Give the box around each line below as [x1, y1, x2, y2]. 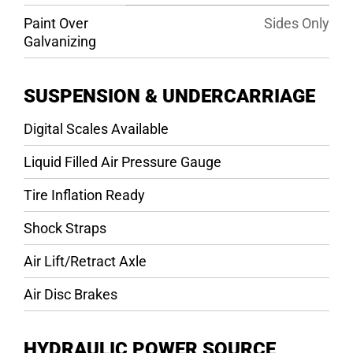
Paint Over [23, 14, 88, 32]
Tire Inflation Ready [23, 186, 145, 203]
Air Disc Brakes [23, 285, 117, 303]
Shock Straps [23, 219, 106, 236]
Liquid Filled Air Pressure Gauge [23, 153, 221, 170]
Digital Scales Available [23, 120, 169, 137]
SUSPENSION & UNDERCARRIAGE [23, 84, 315, 107]
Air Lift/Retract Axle [23, 252, 147, 269]
